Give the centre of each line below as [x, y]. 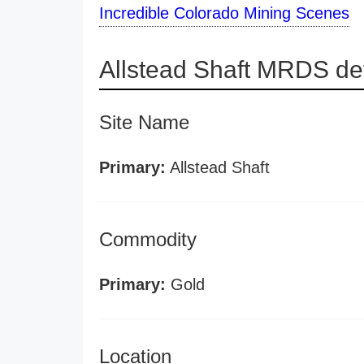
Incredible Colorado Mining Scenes [224, 13]
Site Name [144, 122]
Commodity [148, 239]
